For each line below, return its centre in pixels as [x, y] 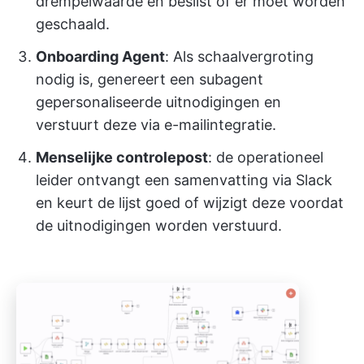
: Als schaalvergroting [239, 56]
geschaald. [73, 24]
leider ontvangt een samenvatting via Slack [184, 180]
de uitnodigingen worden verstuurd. [159, 225]
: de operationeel [266, 157]
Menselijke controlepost [122, 157]
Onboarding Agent [100, 56]
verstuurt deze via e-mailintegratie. [156, 125]
